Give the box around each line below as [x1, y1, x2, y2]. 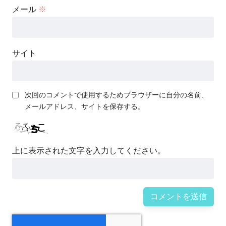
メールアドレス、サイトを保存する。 [25, 102, 145, 111]
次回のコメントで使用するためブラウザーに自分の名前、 [25, 91, 208, 99]
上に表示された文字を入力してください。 [12, 146, 165, 155]
